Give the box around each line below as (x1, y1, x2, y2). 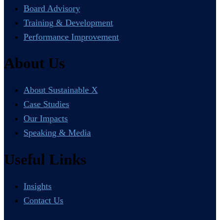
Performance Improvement (24, 31, 119, 42)
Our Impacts (24, 113, 68, 124)
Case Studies (24, 99, 69, 110)
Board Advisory (24, 3, 80, 13)
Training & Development (24, 17, 113, 27)
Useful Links (4, 151, 86, 168)
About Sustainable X (24, 85, 98, 95)
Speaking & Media (24, 128, 91, 138)
